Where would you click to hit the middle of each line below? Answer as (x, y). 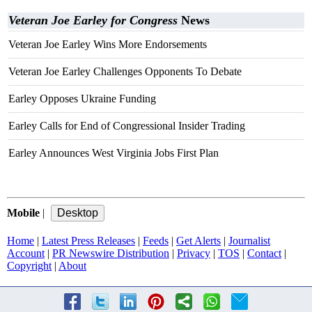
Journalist (249, 241)
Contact (264, 253)
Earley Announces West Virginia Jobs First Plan (114, 153)
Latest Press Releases (88, 241)
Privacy (194, 253)
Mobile (23, 213)
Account (26, 253)
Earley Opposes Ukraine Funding (82, 99)
